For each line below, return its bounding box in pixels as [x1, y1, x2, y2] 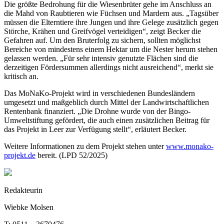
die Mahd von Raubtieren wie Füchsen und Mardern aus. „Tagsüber [4, 9, 218, 18]
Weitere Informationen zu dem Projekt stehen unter [4, 142, 166, 151]
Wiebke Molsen [4, 203, 53, 212]
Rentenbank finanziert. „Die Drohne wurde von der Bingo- [4, 107, 190, 116]
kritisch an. [4, 72, 38, 81]
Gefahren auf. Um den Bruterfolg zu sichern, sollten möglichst [4, 36, 200, 45]
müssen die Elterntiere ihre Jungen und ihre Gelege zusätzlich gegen [4, 18, 218, 27]
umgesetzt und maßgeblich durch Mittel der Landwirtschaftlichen [4, 98, 209, 107]
